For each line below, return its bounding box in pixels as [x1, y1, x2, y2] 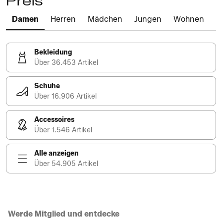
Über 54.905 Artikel [34, 160, 98, 168]
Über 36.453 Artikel [34, 58, 98, 67]
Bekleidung [34, 48, 72, 56]
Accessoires [34, 115, 74, 124]
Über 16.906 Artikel [34, 92, 97, 101]
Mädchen [88, 14, 122, 24]
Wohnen [173, 14, 204, 24]
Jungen [134, 14, 162, 24]
